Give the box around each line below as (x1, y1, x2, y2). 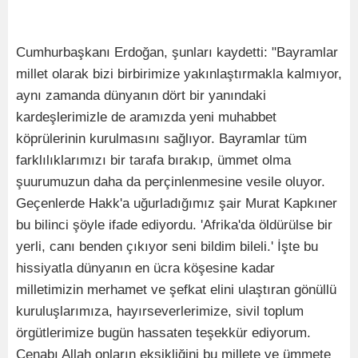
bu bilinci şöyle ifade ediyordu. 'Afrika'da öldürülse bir (16, 217, 332, 233)
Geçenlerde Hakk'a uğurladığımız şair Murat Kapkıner (16, 195, 337, 211)
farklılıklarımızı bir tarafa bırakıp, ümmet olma (16, 152, 291, 168)
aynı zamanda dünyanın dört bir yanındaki (16, 87, 266, 103)
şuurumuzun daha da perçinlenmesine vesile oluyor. (16, 173, 325, 189)
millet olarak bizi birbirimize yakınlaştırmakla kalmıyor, (16, 66, 342, 82)
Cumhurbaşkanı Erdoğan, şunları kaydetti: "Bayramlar (16, 44, 338, 60)
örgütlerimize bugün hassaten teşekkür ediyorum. (16, 324, 311, 340)
